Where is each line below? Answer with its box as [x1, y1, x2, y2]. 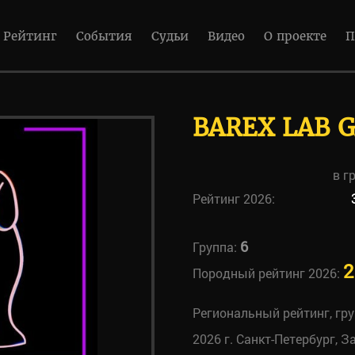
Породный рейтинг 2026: [192, 265, 343, 281]
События [76, 29, 132, 44]
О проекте [264, 29, 326, 44]
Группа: [192, 239, 240, 255]
